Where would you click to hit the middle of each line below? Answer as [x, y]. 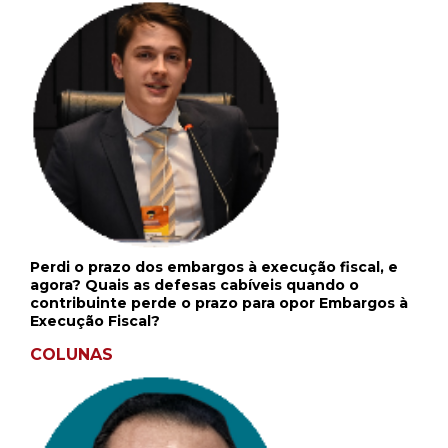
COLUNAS [71, 355]
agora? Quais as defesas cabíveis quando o [194, 285]
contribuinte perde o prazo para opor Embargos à [219, 303]
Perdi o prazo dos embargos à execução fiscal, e [214, 267]
